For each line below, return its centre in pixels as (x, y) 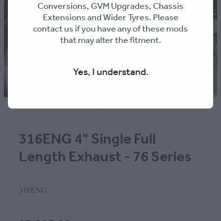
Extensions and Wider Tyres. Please (110, 18)
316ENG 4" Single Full (87, 139)
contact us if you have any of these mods (110, 29)
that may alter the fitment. (110, 40)
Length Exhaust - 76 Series (105, 157)
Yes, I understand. (110, 73)
